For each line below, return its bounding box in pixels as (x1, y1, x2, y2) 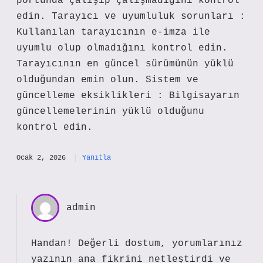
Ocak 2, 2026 (16, 154, 66, 162)
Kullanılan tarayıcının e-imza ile (16, 27, 210, 38)
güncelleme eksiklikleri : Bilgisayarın (16, 90, 240, 101)
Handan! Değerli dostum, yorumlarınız (31, 238, 242, 249)
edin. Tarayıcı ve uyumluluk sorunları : (16, 11, 245, 22)
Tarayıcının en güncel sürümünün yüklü (16, 59, 234, 69)
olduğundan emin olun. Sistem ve (16, 75, 198, 85)
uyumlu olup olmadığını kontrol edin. (16, 43, 228, 53)
